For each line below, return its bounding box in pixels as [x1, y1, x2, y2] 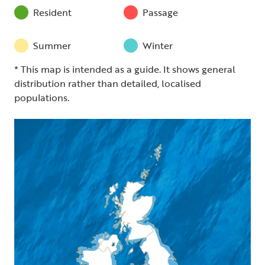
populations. [14, 91, 69, 105]
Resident [33, 5, 72, 20]
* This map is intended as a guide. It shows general [14, 62, 235, 76]
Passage [143, 5, 178, 20]
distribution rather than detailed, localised [14, 76, 201, 91]
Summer [33, 38, 71, 53]
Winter [143, 38, 173, 53]
